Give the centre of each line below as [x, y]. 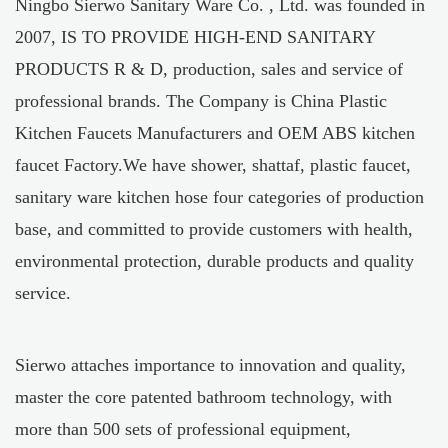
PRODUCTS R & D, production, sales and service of [209, 69]
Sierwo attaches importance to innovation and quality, [210, 365]
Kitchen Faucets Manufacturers [128, 133]
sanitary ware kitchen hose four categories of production [219, 197]
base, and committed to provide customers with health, [214, 229]
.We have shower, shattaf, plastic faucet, [264, 165]
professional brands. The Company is [153, 101]
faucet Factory [66, 165]
